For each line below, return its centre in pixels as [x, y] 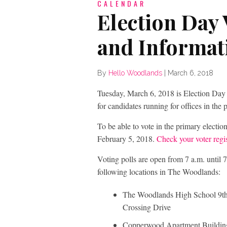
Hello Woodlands [135, 73]
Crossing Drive [147, 207]
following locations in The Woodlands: [159, 172]
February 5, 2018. [127, 139]
